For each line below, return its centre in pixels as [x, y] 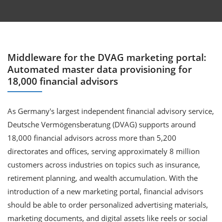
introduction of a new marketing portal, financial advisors [105, 191]
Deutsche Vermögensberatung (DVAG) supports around [102, 124]
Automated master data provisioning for [100, 69]
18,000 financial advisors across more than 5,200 [92, 138]
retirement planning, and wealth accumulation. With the [103, 178]
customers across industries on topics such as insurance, [104, 165]
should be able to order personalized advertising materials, [108, 205]
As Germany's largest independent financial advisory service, [111, 111]
